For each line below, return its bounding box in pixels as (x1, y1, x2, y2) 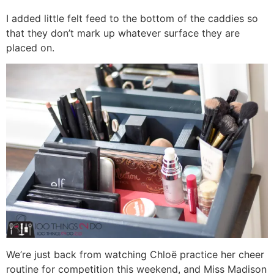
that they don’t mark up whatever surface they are (6, 26, 240, 39)
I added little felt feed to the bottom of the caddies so (6, 12, 258, 24)
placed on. (6, 41, 54, 54)
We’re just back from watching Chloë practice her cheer (6, 248, 264, 261)
